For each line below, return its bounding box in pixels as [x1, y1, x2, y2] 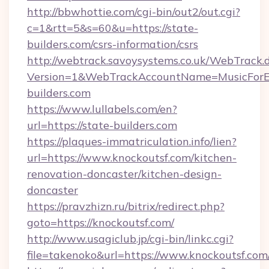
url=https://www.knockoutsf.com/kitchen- [27, 151, 237, 165]
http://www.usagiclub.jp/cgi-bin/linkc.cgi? [27, 232, 234, 246]
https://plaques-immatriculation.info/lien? [27, 134, 237, 148]
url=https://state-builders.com [27, 118, 177, 132]
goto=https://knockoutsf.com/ [27, 216, 174, 229]
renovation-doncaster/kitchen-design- [27, 167, 222, 181]
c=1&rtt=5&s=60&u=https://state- [27, 21, 198, 35]
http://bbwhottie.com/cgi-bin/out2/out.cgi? [27, 5, 240, 19]
